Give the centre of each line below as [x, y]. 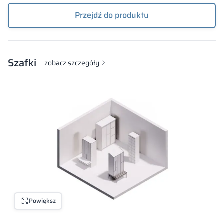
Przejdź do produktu [112, 15]
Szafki [22, 63]
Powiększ [42, 201]
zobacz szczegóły [72, 63]
